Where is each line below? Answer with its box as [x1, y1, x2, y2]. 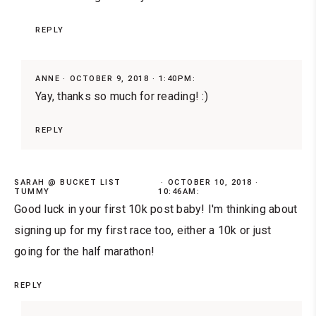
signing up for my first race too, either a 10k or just [14, 223, 272, 237]
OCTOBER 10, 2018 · [167, 177, 259, 187]
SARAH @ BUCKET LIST [14, 177, 121, 187]
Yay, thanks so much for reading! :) [35, 89, 208, 103]
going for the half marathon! [14, 244, 154, 258]
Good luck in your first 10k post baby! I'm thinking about [14, 202, 298, 216]
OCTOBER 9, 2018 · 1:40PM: [69, 73, 195, 83]
